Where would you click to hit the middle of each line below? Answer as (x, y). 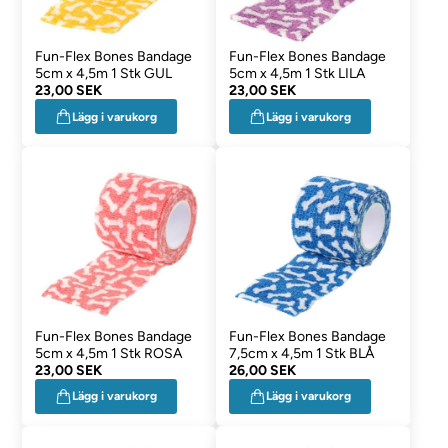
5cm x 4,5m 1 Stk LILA (296, 74)
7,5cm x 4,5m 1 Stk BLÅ (301, 353)
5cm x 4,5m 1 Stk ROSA (109, 353)
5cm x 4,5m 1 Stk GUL (104, 74)
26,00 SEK (262, 370)
